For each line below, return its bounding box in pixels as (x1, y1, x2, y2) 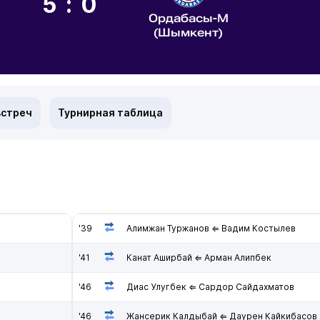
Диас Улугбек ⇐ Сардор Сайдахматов (126, 281, 294, 292)
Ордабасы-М (148, 11, 229, 25)
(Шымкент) (154, 26, 223, 39)
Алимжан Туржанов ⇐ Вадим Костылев (126, 223, 296, 234)
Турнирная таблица (58, 106, 163, 119)
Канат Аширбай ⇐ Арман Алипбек (126, 252, 271, 263)
